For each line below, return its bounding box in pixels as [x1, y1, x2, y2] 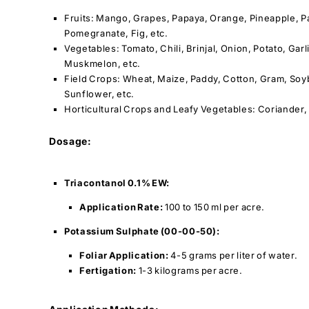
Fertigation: [79, 264, 137, 276]
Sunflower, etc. [64, 88, 134, 99]
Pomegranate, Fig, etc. [64, 27, 168, 39]
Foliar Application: [79, 249, 169, 261]
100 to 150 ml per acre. [163, 201, 266, 212]
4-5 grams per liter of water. [168, 249, 298, 261]
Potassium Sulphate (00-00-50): [64, 225, 220, 237]
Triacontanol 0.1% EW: [64, 177, 170, 188]
